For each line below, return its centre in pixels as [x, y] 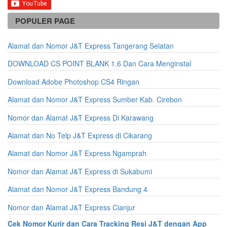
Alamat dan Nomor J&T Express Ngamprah [77, 153]
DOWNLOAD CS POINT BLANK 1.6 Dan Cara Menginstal [99, 64]
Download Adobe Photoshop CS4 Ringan [73, 81]
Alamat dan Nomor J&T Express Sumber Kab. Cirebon [95, 100]
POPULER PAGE [45, 21]
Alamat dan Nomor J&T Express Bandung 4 [78, 189]
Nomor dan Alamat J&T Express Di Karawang [81, 117]
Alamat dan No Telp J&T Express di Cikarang [80, 135]
